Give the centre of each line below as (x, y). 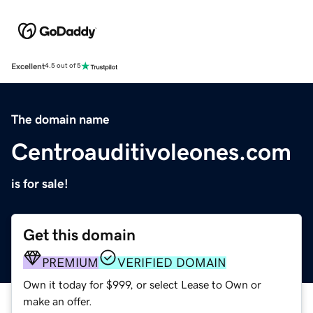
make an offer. (58, 301)
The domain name (60, 119)
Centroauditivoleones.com (151, 151)
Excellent (28, 66)
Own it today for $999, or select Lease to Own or (142, 284)
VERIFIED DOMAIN (172, 262)
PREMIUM (70, 262)
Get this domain (79, 235)
